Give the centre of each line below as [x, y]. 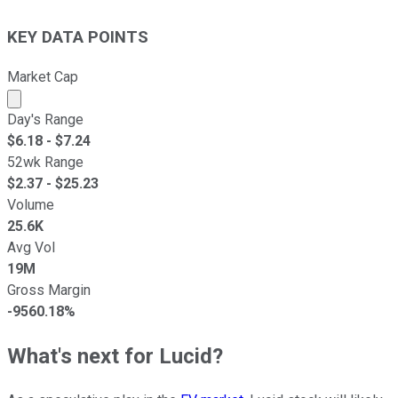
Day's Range [45, 119]
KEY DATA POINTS [78, 37]
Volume [31, 204]
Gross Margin [49, 290]
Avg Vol [31, 247]
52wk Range [45, 162]
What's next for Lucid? [115, 356]
